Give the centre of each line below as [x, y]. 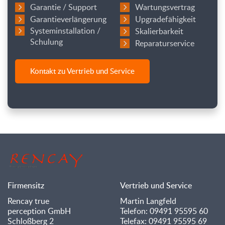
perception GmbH [39, 211]
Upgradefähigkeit [165, 19]
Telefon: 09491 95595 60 [164, 211]
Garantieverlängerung [68, 19]
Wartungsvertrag [165, 7]
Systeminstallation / [65, 31]
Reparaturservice [165, 43]
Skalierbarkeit [159, 31]
